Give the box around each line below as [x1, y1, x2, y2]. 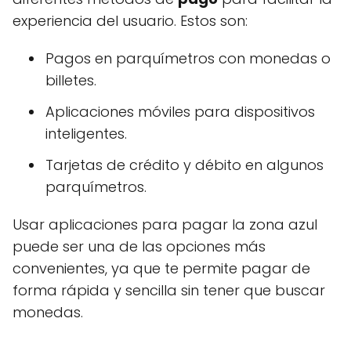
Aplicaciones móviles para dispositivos [45, 102, 315, 121]
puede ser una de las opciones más [13, 237, 266, 256]
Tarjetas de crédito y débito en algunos [45, 155, 324, 175]
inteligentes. [45, 124, 127, 143]
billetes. [45, 71, 96, 90]
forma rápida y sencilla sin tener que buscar [13, 280, 325, 300]
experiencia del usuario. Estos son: [13, 11, 248, 31]
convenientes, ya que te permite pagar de [13, 259, 310, 278]
